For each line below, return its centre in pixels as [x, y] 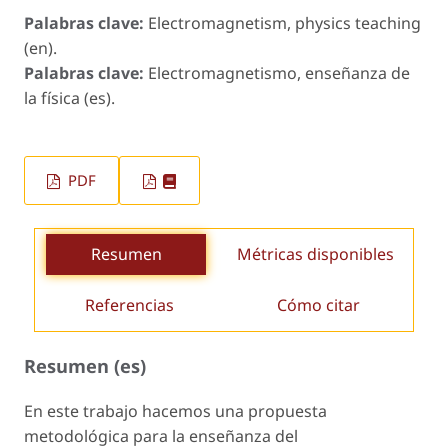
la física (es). [69, 97]
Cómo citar [318, 305]
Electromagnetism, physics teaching [284, 22]
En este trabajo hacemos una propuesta [175, 410]
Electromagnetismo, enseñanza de [279, 72]
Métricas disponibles [315, 254]
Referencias [129, 305]
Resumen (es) [85, 366]
